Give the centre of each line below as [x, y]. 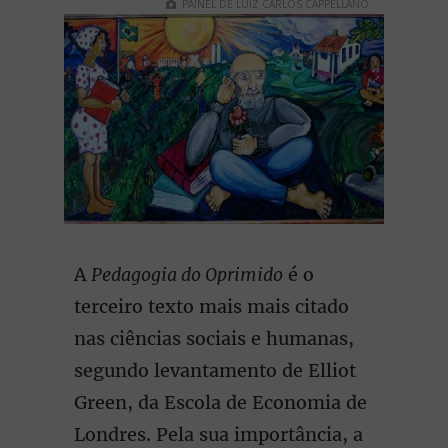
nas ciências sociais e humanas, [214, 338]
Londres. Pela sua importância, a [218, 434]
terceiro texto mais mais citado [211, 306]
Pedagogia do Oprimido [187, 274]
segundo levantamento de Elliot [215, 370]
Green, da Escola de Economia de [220, 402]
